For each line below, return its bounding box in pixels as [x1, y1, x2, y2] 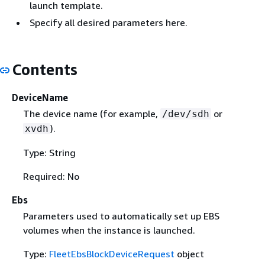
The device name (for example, [22, 107, 160, 119]
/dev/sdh [161, 108, 209, 119]
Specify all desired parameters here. [30, 17, 188, 28]
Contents [12, 60, 77, 79]
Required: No [22, 170, 79, 182]
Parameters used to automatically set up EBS [22, 209, 219, 222]
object [174, 247, 204, 260]
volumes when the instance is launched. [22, 224, 195, 236]
